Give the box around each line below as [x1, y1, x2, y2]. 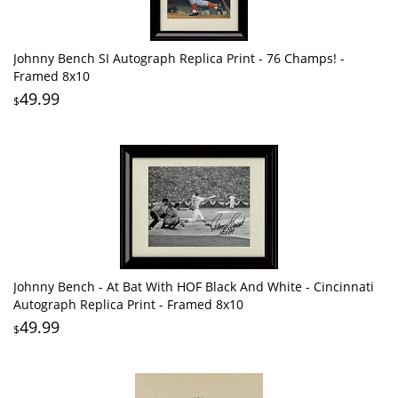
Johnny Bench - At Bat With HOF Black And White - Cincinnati [13, 277, 374, 295]
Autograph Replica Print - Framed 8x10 [13, 295, 243, 313]
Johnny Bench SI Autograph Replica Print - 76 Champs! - [13, 49, 345, 67]
